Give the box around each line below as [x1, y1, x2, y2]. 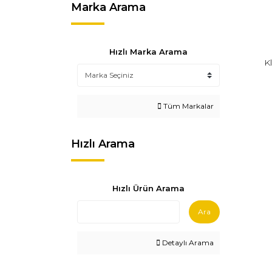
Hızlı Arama [71, 137, 135, 151]
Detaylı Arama [160, 238, 214, 247]
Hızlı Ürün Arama [112, 183, 185, 193]
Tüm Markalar [161, 101, 214, 110]
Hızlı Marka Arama [109, 47, 188, 56]
